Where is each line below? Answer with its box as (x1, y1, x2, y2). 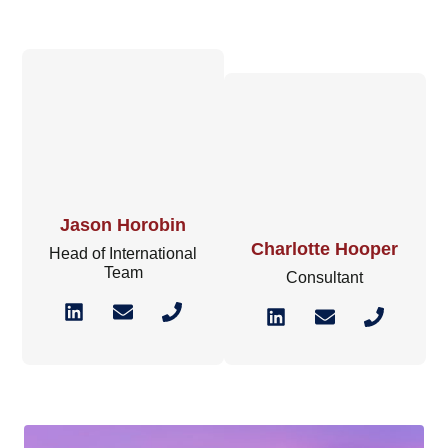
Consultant (286, 268, 364, 286)
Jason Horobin (60, 214, 187, 235)
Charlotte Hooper (251, 238, 399, 259)
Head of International (49, 244, 198, 262)
